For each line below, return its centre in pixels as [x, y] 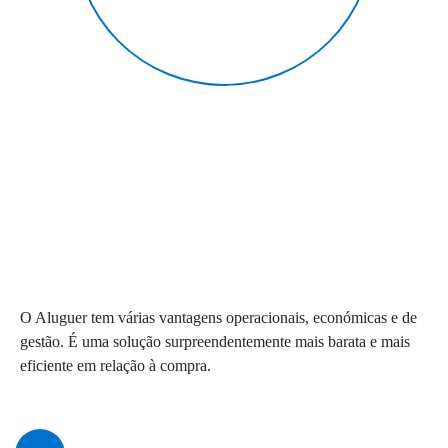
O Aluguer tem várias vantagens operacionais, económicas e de [218, 317]
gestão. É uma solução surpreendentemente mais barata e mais [215, 341]
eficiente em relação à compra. [115, 365]
